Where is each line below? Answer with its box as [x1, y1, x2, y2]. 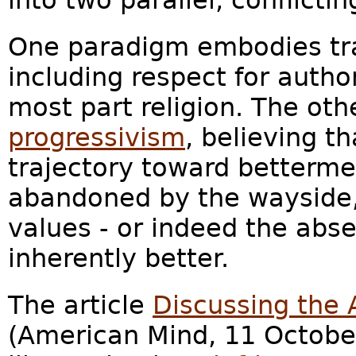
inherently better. [8, 244, 229, 273]
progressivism [8, 123, 185, 153]
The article [8, 291, 153, 320]
